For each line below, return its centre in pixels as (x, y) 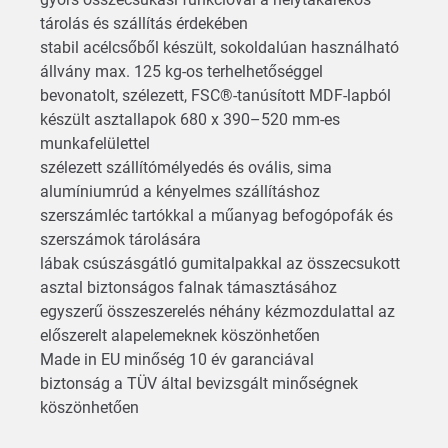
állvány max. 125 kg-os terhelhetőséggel (183, 71)
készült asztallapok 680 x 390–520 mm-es (190, 119)
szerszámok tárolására (122, 239)
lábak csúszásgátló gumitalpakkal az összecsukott (220, 263)
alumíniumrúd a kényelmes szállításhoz (182, 191)
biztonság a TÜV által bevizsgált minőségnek (199, 383)
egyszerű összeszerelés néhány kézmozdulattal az (217, 311)
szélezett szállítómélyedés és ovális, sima (186, 167)
